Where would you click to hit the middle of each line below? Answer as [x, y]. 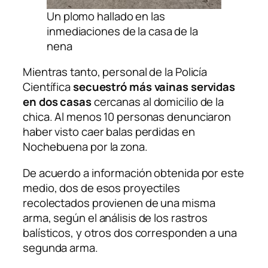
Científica [48, 87]
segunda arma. [60, 247]
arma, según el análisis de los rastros [115, 217]
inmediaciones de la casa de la [122, 31]
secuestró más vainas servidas [154, 87]
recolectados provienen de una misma [119, 202]
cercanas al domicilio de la [159, 102]
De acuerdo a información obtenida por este [133, 173]
